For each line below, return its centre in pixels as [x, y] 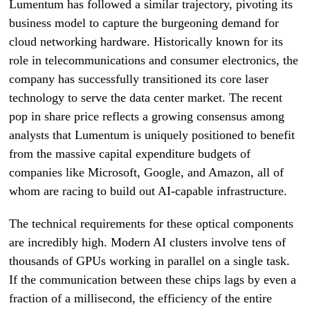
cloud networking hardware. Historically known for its [146, 42]
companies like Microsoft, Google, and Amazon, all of [147, 172]
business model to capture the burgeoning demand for [144, 23]
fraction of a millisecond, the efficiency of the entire [141, 298]
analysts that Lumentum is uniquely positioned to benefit [152, 135]
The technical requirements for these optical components [152, 224]
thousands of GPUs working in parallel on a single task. [150, 261]
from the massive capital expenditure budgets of [130, 154]
